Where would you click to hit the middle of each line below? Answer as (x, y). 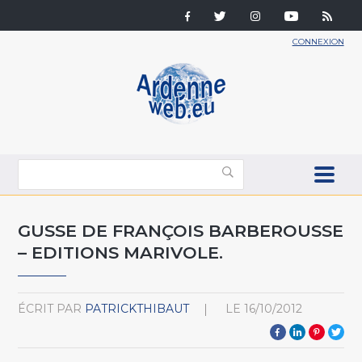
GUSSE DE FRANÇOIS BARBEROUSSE (181, 230)
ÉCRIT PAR (50, 308)
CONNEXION (318, 42)
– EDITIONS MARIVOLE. (121, 252)
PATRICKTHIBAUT (137, 308)
